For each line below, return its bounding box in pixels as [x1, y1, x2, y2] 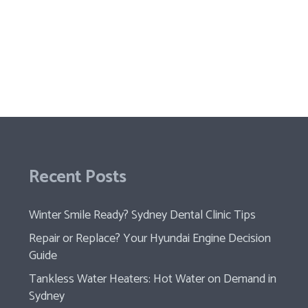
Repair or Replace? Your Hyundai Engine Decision [28, 228, 271, 249]
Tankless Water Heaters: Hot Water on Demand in [28, 269, 276, 289]
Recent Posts [28, 163, 126, 192]
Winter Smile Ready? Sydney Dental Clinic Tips [28, 205, 256, 225]
